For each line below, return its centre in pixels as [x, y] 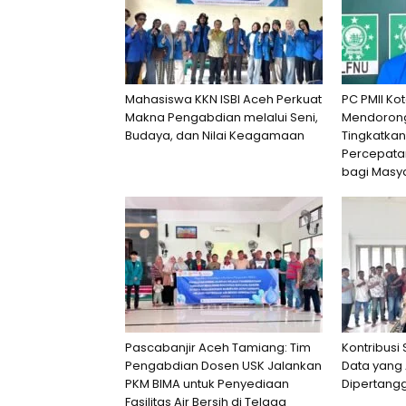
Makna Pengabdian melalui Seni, [222, 117]
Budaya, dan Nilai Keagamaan [215, 135]
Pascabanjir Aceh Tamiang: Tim [218, 348]
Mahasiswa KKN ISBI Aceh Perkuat [223, 99]
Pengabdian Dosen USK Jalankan [223, 366]
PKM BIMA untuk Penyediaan [207, 384]
